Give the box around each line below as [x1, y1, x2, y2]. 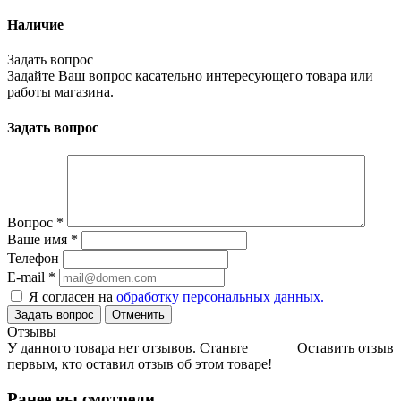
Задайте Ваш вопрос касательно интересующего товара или [7, 68, 373, 84]
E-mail [7, 269, 48, 285]
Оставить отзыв [297, 339, 394, 355]
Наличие [7, 17, 64, 33]
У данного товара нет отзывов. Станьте [7, 339, 248, 355]
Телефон [7, 250, 59, 266]
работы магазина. [7, 84, 114, 100]
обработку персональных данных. [116, 288, 324, 304]
